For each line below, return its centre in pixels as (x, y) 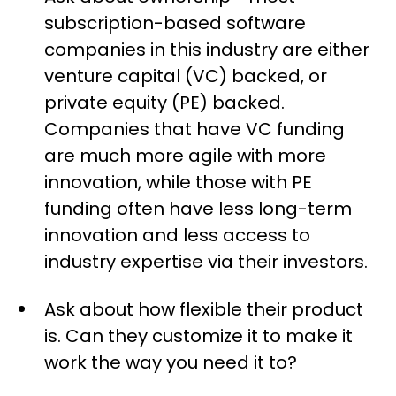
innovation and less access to (178, 236)
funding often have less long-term (198, 209)
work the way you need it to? (171, 363)
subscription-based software (175, 23)
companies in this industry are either (207, 50)
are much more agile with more (186, 156)
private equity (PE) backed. (165, 103)
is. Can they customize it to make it (199, 336)
